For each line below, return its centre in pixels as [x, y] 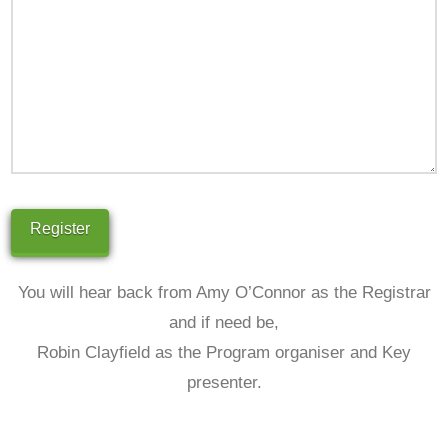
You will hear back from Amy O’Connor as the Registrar [224, 293]
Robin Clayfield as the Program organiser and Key [224, 353]
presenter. [224, 383]
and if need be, [224, 323]
